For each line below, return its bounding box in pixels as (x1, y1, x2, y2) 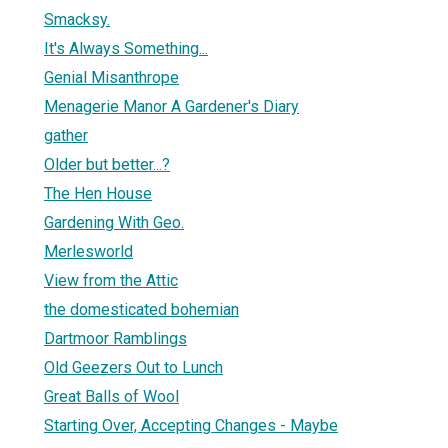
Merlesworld (44, 241, 133, 261)
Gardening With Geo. (44, 212, 184, 232)
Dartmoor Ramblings (44, 328, 187, 348)
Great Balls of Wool (44, 386, 179, 406)
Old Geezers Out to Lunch (44, 357, 223, 377)
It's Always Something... (44, 38, 208, 58)
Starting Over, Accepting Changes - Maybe (44, 415, 338, 435)
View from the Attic (44, 270, 178, 290)
